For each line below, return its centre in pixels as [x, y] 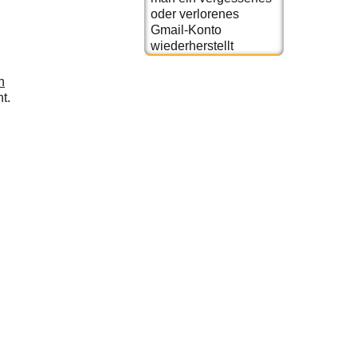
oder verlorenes [195, 14]
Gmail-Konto [186, 29]
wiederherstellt [192, 45]
